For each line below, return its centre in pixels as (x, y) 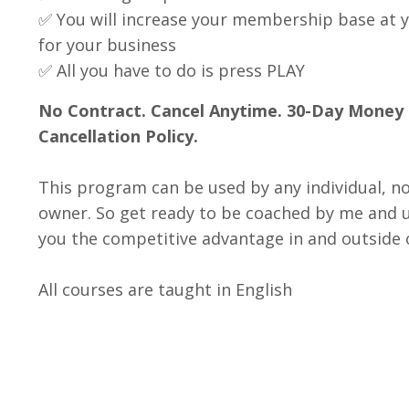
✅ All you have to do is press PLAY (172, 71)
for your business (107, 45)
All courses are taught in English (165, 290)
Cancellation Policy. (121, 136)
